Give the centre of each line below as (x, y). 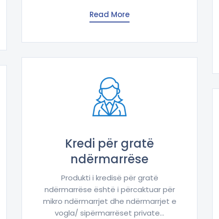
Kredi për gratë (109, 144)
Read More (109, 15)
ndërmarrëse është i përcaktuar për (109, 190)
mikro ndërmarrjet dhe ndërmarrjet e (109, 201)
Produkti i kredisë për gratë (109, 178)
